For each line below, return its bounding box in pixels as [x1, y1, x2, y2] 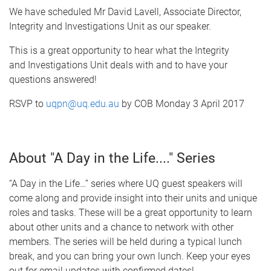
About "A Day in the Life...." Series [9, 150, 215, 166]
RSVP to [9, 98, 46, 109]
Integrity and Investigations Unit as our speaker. [9, 21, 211, 32]
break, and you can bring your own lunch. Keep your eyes [9, 250, 250, 262]
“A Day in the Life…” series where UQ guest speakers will [9, 178, 243, 189]
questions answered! [9, 74, 97, 85]
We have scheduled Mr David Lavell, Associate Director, [9, 6, 241, 18]
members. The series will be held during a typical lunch [9, 236, 242, 247]
